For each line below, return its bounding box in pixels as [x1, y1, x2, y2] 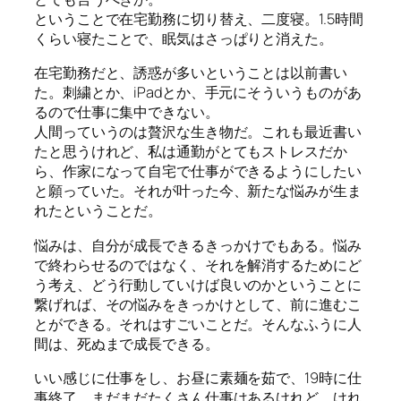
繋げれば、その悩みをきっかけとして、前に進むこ [34, 294, 362, 314]
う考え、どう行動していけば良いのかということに [34, 274, 362, 294]
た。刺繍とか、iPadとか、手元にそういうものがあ [34, 82, 362, 103]
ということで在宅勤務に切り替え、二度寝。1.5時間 [34, 9, 363, 30]
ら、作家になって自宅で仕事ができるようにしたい [34, 161, 362, 182]
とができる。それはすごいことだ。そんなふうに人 [34, 313, 362, 334]
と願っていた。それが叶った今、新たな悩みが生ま [34, 181, 362, 201]
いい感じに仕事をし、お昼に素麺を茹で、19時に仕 [34, 367, 362, 388]
